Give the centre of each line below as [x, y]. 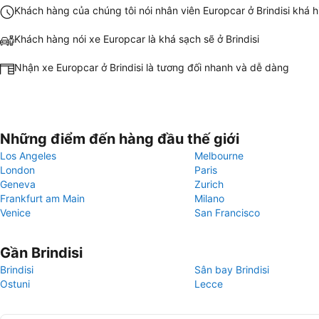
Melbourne [219, 156]
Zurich [209, 184]
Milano [209, 198]
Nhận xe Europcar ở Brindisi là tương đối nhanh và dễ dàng [152, 67]
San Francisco [227, 213]
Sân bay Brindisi [232, 270]
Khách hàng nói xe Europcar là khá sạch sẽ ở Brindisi [137, 39]
